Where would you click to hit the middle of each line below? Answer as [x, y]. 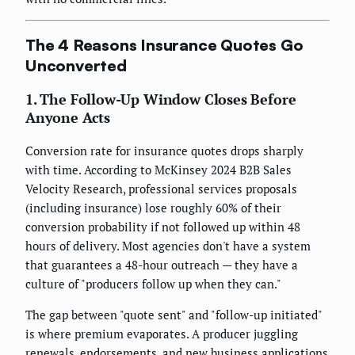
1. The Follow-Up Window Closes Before [161, 99]
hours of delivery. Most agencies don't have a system [168, 245]
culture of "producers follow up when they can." [153, 283]
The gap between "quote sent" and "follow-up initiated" [174, 314]
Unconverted [76, 65]
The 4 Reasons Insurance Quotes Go [164, 44]
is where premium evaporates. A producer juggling [162, 333]
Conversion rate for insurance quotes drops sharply [164, 150]
